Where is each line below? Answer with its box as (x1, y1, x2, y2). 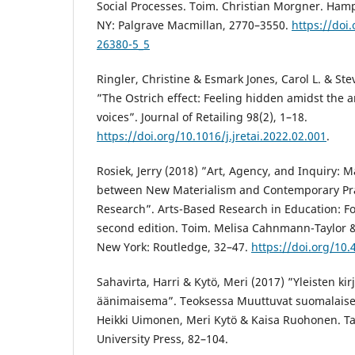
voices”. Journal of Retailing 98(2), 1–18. (97, 109, 307, 124)
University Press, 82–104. (97, 330, 228, 346)
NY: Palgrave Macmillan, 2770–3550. (97, 17, 292, 32)
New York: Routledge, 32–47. (97, 239, 251, 254)
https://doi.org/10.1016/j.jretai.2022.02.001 (97, 128, 326, 143)
